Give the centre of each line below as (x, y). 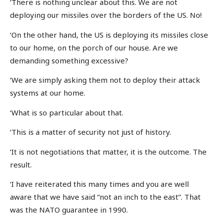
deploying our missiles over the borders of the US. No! (106, 15)
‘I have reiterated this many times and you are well (99, 184)
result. (21, 164)
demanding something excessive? (69, 60)
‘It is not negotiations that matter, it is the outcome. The (108, 151)
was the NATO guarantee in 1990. (69, 210)
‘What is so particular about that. (67, 112)
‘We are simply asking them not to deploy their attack (105, 80)
